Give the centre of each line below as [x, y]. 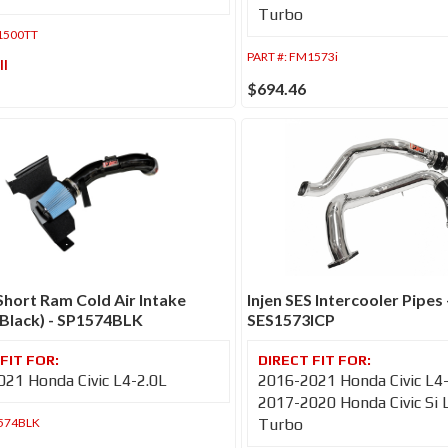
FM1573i [313, 56]
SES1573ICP [290, 320]
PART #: [267, 56]
